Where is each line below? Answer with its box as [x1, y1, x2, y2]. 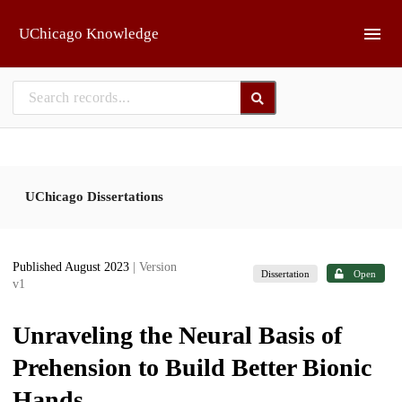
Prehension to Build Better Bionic [13, 354, 371, 381]
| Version [133, 260, 177, 274]
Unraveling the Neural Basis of [13, 321, 342, 349]
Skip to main [23, 13, 94, 27]
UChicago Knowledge [19, 25, 159, 42]
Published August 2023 [13, 260, 133, 274]
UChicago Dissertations [25, 188, 163, 204]
